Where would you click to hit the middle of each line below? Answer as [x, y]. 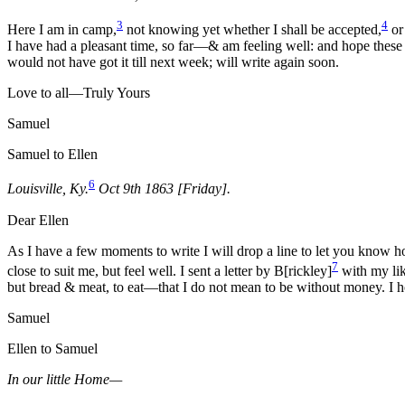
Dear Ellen [38, 220]
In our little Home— [65, 380]
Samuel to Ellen [52, 155]
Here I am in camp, [62, 30]
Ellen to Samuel [52, 349]
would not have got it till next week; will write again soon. [173, 62]
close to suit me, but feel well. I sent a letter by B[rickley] [170, 271]
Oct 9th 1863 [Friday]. [165, 189]
